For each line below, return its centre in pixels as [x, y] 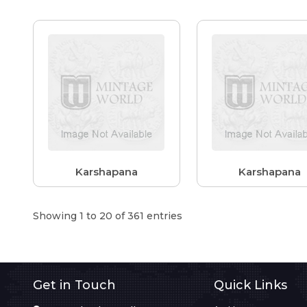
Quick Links [250, 285]
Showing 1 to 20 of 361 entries [108, 216]
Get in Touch [74, 285]
